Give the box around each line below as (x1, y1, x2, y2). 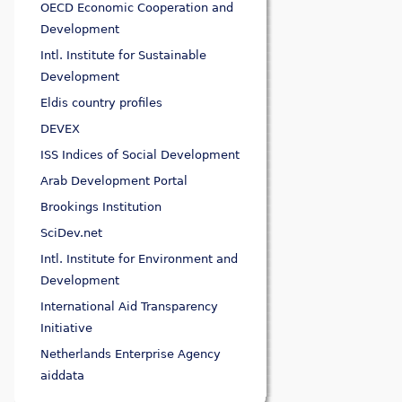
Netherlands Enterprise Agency (40, 347, 222, 362)
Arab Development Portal (40, 174, 188, 188)
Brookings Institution (40, 200, 162, 214)
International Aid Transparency (40, 300, 219, 314)
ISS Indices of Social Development (40, 148, 240, 162)
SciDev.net (40, 226, 103, 240)
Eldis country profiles (40, 96, 163, 110)
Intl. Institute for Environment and (40, 252, 239, 267)
